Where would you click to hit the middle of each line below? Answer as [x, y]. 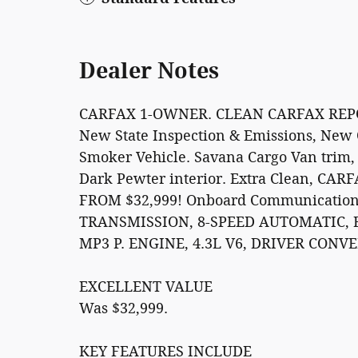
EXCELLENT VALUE [146, 287]
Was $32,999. [123, 309]
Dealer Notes [149, 72]
